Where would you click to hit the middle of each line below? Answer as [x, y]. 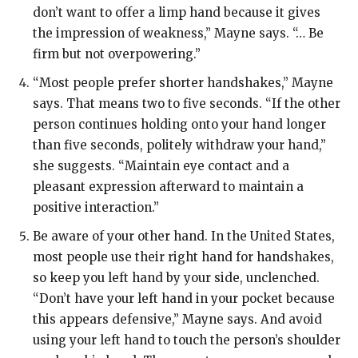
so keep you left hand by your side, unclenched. [176, 278]
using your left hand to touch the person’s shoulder [187, 340]
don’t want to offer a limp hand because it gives [177, 12]
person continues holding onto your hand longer [179, 124]
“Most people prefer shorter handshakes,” [161, 83]
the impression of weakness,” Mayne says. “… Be [178, 33]
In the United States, [271, 236]
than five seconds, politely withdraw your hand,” [179, 145]
